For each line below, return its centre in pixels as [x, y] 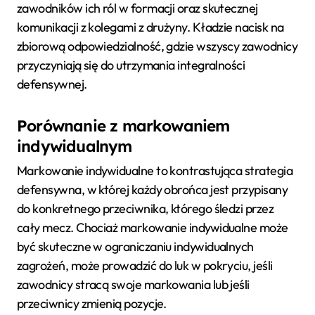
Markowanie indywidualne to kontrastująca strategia [155, 171]
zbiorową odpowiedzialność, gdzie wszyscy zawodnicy [157, 46]
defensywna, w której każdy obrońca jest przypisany [153, 190]
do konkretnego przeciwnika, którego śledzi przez [146, 209]
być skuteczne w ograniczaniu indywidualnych [135, 247]
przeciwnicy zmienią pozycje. [92, 304]
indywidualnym [75, 146]
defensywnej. [52, 84]
